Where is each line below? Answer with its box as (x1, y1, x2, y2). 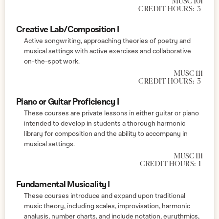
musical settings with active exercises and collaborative (24, 46, 191, 56)
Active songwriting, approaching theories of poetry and (24, 36, 191, 45)
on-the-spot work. (24, 57, 80, 66)
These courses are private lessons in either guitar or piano (24, 109, 199, 118)
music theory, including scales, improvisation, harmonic (24, 201, 190, 211)
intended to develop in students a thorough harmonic (24, 119, 185, 128)
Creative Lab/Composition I (16, 23, 119, 35)
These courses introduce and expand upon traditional (24, 191, 185, 200)
